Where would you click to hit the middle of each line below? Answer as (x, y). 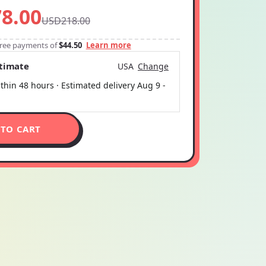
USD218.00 (66, 21)
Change (153, 66)
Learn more (108, 45)
